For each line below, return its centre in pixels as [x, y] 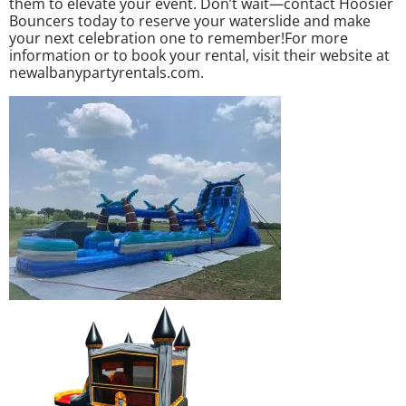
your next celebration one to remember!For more [179, 38]
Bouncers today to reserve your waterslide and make [190, 20]
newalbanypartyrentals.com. [106, 72]
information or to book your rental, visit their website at [199, 55]
